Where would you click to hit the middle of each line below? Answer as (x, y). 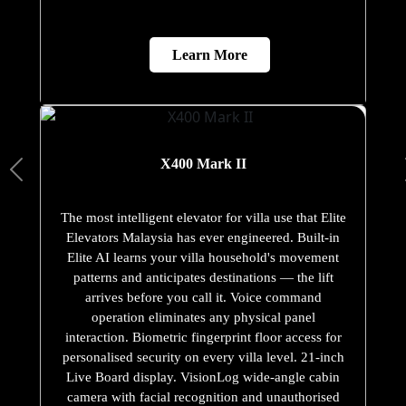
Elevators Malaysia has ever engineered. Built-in (203, 238)
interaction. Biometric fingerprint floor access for (203, 338)
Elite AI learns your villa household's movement (203, 258)
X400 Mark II (203, 164)
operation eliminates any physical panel (203, 318)
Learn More (210, 55)
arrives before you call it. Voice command (203, 298)
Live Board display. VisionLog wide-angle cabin (203, 377)
